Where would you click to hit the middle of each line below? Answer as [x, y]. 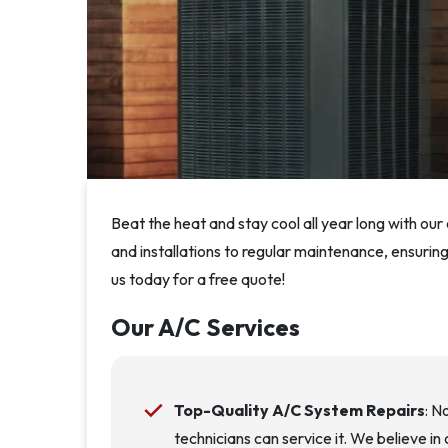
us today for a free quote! [198, 279]
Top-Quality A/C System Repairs [299, 410]
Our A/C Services [208, 327]
